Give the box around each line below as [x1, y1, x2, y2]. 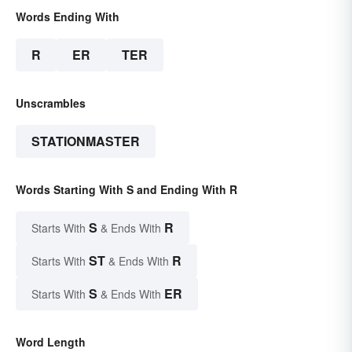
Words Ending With [16, 9, 119, 25]
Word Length [16, 334, 86, 350]
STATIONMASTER [31, 132, 140, 151]
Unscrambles [16, 95, 86, 112]
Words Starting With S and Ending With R [16, 181, 237, 198]
